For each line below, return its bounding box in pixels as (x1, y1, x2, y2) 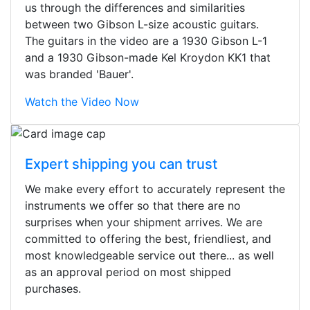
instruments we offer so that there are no (25, 198, 241, 212)
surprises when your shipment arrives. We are (25, 215, 262, 229)
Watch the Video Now (25, 94, 139, 109)
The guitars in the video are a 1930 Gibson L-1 (25, 33, 267, 48)
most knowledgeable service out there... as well (25, 248, 274, 262)
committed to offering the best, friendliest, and (25, 231, 271, 246)
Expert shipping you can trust (25, 155, 217, 172)
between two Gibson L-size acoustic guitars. (25, 17, 259, 31)
